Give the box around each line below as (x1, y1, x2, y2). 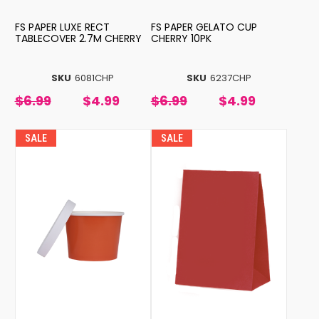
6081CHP (75, 71, 115, 85)
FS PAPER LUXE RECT (14, 20, 110, 35)
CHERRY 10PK (150, 31, 211, 46)
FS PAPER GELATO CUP (150, 20, 257, 35)
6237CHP (209, 71, 251, 85)
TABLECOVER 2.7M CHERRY (14, 31, 142, 46)
